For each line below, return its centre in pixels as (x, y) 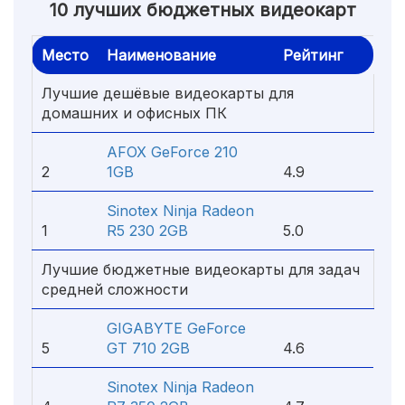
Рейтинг (313, 55)
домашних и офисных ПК (134, 113)
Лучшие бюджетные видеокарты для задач (201, 269)
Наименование (161, 55)
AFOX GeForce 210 (172, 152)
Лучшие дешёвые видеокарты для (168, 93)
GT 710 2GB (148, 348)
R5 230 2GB (147, 231)
